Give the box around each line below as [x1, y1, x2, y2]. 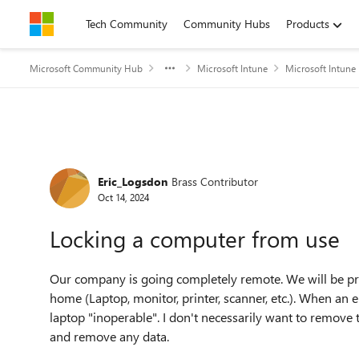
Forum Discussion [28, 146, 229, 180]
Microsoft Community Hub [30, 62, 143, 75]
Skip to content [46, 16, 120, 31]
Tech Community [86, 16, 167, 31]
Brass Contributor [171, 173, 258, 189]
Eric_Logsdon [98, 173, 167, 189]
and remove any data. [50, 328, 169, 345]
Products [286, 16, 329, 31]
